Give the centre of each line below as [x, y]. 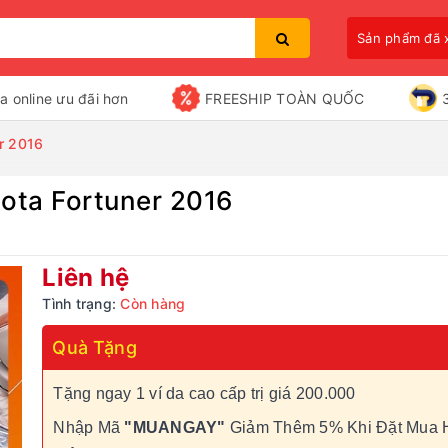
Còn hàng [153, 303]
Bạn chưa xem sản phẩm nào [224, 225]
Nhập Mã [89, 427]
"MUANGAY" [175, 427]
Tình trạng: [79, 303]
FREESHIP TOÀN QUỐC [285, 98]
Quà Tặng [94, 347]
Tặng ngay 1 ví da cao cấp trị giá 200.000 [204, 393]
